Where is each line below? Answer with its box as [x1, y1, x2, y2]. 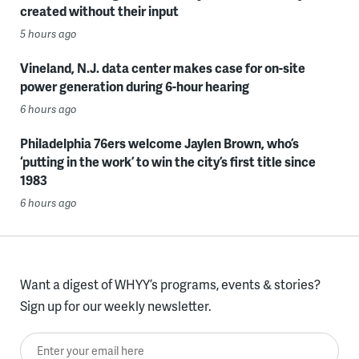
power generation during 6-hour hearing [19, 77, 249, 96]
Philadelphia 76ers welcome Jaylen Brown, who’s [19, 134, 299, 153]
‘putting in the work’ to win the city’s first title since [19, 152, 316, 171]
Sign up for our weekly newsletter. [19, 296, 212, 316]
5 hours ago [19, 26, 77, 42]
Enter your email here [19, 334, 143, 353]
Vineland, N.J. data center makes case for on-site [19, 58, 305, 78]
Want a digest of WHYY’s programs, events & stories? [19, 275, 321, 294]
